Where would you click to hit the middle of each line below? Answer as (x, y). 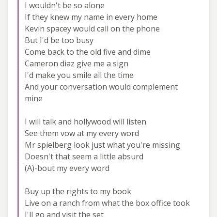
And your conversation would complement (101, 86)
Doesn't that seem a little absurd (84, 156)
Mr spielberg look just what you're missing (102, 145)
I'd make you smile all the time (79, 75)
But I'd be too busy (59, 40)
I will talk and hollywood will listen (85, 121)
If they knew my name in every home (91, 17)
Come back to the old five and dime (88, 52)
